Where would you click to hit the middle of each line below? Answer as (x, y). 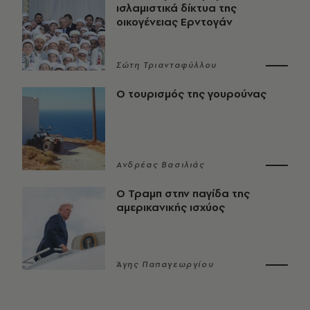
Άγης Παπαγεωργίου (165, 265)
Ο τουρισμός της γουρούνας (191, 94)
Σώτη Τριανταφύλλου (167, 65)
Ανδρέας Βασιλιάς (161, 165)
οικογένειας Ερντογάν (174, 22)
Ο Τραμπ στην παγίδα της (183, 194)
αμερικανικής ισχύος (171, 208)
